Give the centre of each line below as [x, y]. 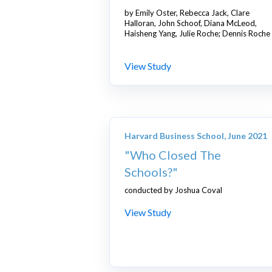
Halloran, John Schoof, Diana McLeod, [192, 23]
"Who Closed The [173, 155]
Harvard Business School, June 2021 [196, 136]
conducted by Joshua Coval [173, 190]
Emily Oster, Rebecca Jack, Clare [192, 13]
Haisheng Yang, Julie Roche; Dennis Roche [197, 34]
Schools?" [151, 172]
